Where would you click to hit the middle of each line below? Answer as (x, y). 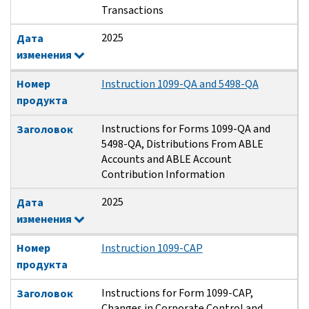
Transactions (132, 10)
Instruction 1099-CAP (152, 248)
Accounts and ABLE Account (166, 159)
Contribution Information (163, 175)
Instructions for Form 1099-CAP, (177, 293)
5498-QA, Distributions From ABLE (182, 144)
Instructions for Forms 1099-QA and (186, 129)
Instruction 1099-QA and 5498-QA (180, 84)
